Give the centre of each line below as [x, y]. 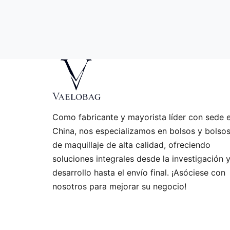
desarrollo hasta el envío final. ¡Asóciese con [139, 173]
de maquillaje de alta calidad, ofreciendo [131, 145]
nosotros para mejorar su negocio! [119, 187]
